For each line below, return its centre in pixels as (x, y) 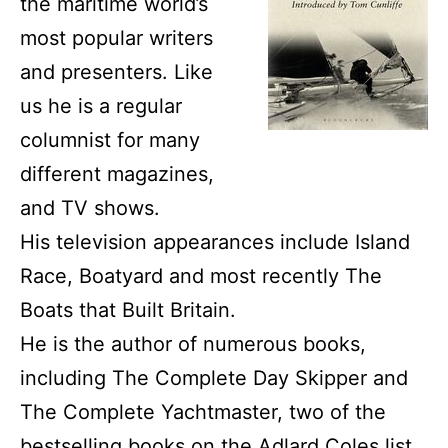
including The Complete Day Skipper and (214, 378)
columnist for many (110, 140)
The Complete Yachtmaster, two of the (203, 412)
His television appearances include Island (215, 242)
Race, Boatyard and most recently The (201, 276)
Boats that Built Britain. (128, 310)
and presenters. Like (116, 72)
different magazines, (117, 174)
